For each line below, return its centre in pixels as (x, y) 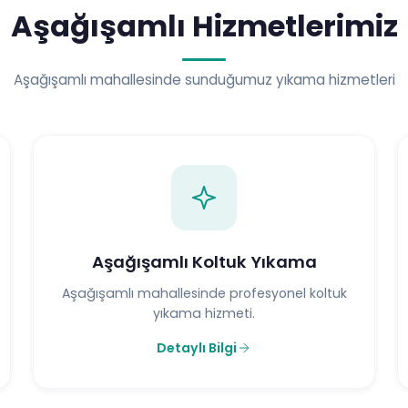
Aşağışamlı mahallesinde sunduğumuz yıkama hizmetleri (204, 79)
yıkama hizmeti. (204, 313)
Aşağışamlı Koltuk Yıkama (204, 261)
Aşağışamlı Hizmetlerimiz (204, 25)
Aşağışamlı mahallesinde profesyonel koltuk (204, 293)
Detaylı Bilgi (197, 347)
